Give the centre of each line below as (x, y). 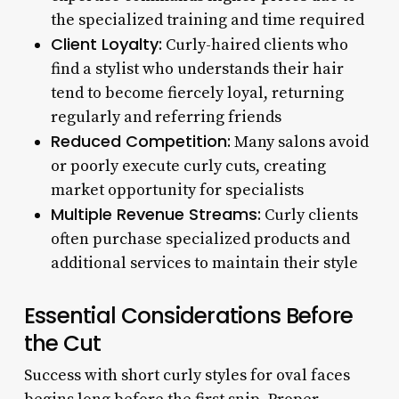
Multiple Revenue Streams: (155, 214)
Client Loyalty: (106, 44)
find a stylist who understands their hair (197, 69)
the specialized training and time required (207, 20)
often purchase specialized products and (200, 239)
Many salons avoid (299, 142)
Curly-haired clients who (255, 45)
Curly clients (309, 215)
